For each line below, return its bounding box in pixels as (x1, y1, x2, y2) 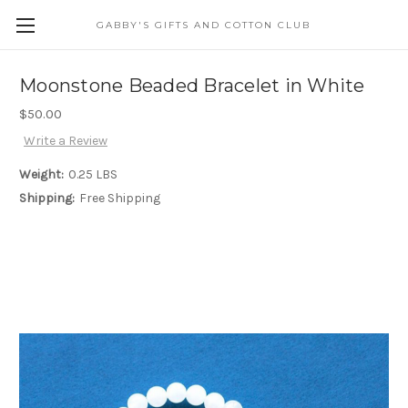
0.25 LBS (67, 167, 117, 183)
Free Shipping (78, 190, 160, 207)
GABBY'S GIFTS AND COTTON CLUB (97, 19, 311, 31)
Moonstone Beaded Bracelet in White (19, 75, 365, 97)
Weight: (19, 167, 64, 183)
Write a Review (23, 133, 107, 149)
